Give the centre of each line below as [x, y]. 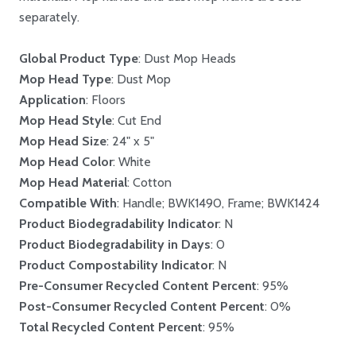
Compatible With [68, 203]
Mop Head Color [66, 162]
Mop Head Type [65, 79]
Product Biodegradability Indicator [119, 224]
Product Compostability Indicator [116, 265]
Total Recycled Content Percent [111, 327]
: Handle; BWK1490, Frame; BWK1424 [218, 203]
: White [132, 162]
